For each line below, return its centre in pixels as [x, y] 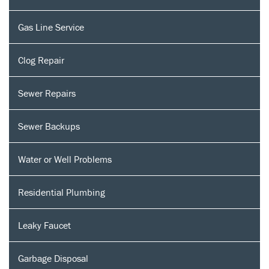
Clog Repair [41, 60]
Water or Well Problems [65, 159]
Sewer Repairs [47, 93]
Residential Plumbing [62, 192]
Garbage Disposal [53, 258]
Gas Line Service [51, 27]
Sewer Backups [49, 126]
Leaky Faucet [44, 225]
